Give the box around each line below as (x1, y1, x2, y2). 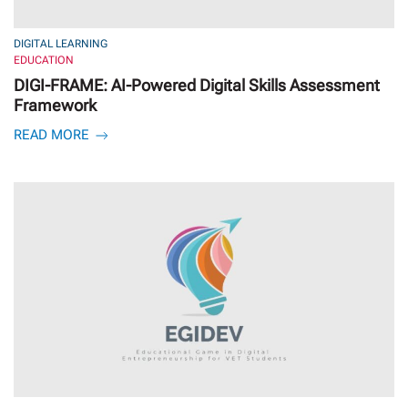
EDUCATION (14, 54, 74, 67)
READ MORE (14, 127, 93, 144)
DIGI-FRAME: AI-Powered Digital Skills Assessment (14, 76, 380, 96)
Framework (14, 96, 97, 116)
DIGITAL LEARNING (14, 37, 107, 51)
